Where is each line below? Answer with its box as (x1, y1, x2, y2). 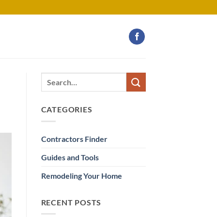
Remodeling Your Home (41, 170, 122, 180)
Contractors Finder (41, 134, 108, 143)
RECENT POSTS (41, 197, 102, 207)
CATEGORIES (41, 105, 93, 114)
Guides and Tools (41, 152, 99, 162)
